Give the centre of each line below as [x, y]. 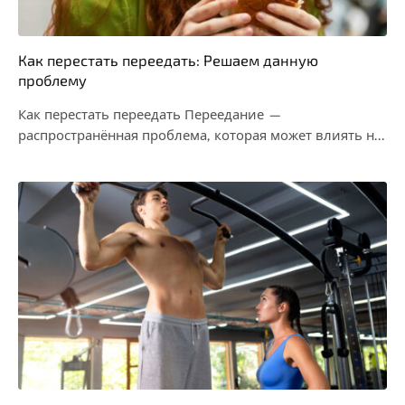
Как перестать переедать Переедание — [151, 114]
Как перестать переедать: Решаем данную [168, 60]
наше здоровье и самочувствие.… [129, 156]
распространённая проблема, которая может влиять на [200, 135]
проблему [52, 80]
